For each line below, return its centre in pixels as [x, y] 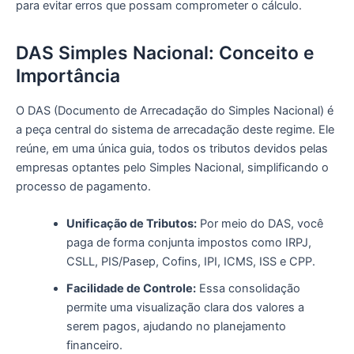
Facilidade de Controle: [131, 289]
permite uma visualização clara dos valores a [185, 308]
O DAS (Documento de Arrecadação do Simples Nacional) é [175, 110]
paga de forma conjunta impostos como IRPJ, [188, 243]
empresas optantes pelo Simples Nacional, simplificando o [172, 167]
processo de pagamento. [83, 186]
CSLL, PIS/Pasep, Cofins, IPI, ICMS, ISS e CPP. [190, 262]
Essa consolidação [248, 289]
